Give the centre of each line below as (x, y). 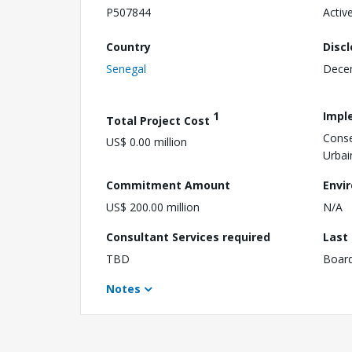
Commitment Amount (168, 185)
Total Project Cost (159, 120)
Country (128, 46)
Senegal (126, 68)
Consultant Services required (188, 236)
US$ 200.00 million (153, 207)
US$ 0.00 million (147, 142)
